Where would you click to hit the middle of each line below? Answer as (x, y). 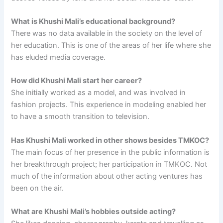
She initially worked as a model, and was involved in (99, 93)
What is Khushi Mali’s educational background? (93, 21)
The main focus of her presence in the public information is (111, 152)
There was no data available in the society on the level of (107, 33)
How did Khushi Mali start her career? (77, 81)
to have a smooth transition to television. (80, 117)
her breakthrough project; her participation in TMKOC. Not (109, 164)
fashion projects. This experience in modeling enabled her (109, 105)
